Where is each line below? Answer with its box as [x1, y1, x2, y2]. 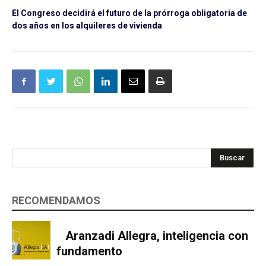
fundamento [56, 243, 122, 258]
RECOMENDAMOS [12, 194, 100, 207]
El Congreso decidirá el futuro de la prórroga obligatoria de [12, 8, 247, 18]
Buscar [220, 153, 245, 163]
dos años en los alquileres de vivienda [12, 21, 162, 31]
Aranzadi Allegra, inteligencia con [65, 228, 248, 243]
